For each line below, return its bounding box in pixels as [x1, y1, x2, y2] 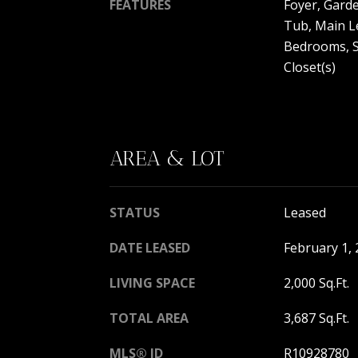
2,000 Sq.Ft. [283, 273, 349, 292]
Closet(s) [283, 58, 336, 76]
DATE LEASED [109, 238, 190, 257]
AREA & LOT [109, 145, 225, 171]
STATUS [109, 203, 160, 221]
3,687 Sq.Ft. [283, 308, 349, 327]
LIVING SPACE [109, 273, 195, 292]
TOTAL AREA [109, 308, 189, 327]
